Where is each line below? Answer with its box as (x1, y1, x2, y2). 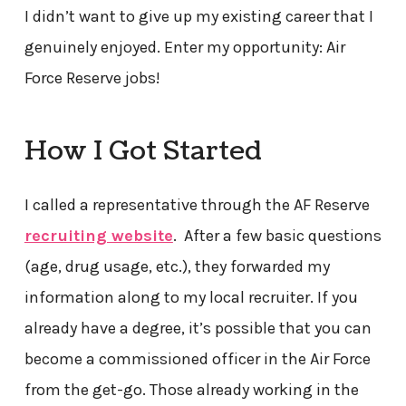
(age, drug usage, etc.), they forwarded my (24, 256, 330, 276)
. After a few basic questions (172, 225, 382, 246)
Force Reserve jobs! (24, 68, 160, 89)
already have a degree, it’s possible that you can (24, 317, 372, 338)
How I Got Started (24, 132, 262, 169)
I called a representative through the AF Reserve (24, 194, 370, 215)
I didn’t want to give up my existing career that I (24, 6, 373, 27)
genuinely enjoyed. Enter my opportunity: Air (24, 37, 345, 58)
